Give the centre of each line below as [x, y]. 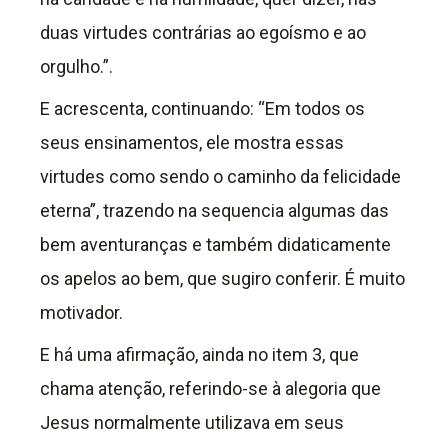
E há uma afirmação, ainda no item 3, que [199, 355]
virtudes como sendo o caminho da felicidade [220, 177]
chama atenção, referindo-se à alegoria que [210, 389]
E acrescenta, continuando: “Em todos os [202, 109]
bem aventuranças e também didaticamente [215, 245]
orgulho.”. [76, 67]
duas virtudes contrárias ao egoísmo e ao [203, 33]
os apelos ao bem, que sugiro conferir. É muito [222, 279]
